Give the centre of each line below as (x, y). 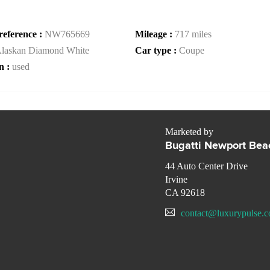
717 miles (193, 34)
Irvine (176, 180)
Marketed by (189, 132)
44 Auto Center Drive (206, 166)
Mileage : (155, 34)
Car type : (157, 50)
